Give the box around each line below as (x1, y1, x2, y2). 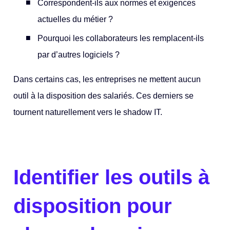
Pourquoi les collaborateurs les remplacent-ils (37, 34, 204, 43)
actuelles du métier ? (37, 15, 113, 24)
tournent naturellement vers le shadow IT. (13, 108, 163, 117)
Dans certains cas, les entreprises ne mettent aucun (13, 75, 201, 84)
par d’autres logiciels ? (37, 50, 122, 60)
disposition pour (13, 195, 172, 218)
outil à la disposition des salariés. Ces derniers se (13, 91, 194, 101)
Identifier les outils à (13, 166, 210, 189)
